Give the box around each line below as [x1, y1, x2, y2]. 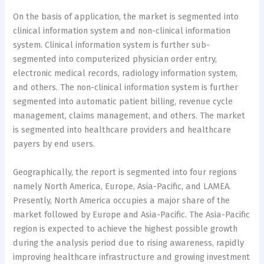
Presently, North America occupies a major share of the [13, 194, 230, 206]
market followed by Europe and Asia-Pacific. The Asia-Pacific [13, 209, 250, 220]
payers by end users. [13, 138, 95, 150]
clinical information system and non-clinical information [13, 25, 231, 37]
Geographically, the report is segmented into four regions [13, 166, 237, 177]
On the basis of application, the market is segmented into [13, 11, 239, 22]
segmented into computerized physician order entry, [13, 54, 217, 65]
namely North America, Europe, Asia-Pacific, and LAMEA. [13, 180, 232, 192]
